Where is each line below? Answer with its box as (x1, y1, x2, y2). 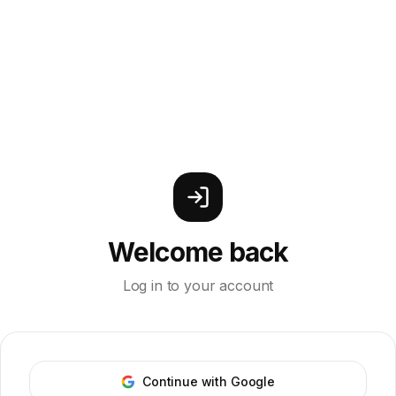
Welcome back (107, 236, 289, 268)
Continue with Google (142, 374, 275, 389)
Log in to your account (122, 277, 274, 294)
